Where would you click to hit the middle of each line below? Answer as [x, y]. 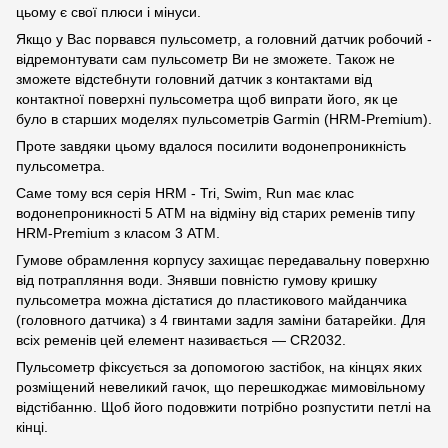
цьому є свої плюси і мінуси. [108, 12]
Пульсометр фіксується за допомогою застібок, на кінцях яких [219, 367]
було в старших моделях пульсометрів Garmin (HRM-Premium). [224, 119]
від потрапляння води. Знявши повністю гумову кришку [196, 280]
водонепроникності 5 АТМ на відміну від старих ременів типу [215, 213]
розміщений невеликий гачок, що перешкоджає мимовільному [220, 387]
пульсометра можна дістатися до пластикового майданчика [211, 300]
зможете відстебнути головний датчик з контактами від [194, 79]
